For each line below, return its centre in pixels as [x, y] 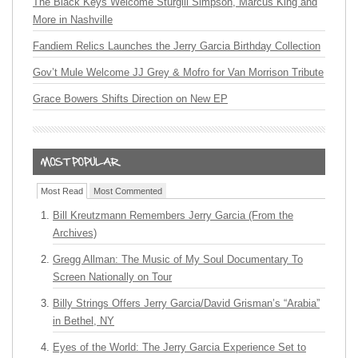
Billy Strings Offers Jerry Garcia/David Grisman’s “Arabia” [186, 303]
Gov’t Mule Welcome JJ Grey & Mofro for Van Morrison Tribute [178, 72]
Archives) [75, 233]
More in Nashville [73, 19]
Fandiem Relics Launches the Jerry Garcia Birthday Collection [177, 46]
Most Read [62, 191]
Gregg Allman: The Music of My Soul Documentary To [178, 259]
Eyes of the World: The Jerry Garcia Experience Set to [179, 347]
